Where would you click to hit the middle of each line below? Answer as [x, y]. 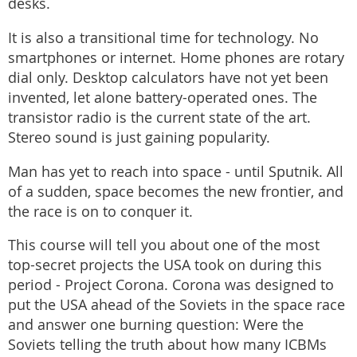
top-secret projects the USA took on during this [165, 265]
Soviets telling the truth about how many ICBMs [167, 345]
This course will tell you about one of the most [164, 245]
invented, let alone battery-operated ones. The [163, 98]
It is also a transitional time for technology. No [163, 38]
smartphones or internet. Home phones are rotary [176, 58]
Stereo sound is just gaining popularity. [139, 138]
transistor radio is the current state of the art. [159, 118]
